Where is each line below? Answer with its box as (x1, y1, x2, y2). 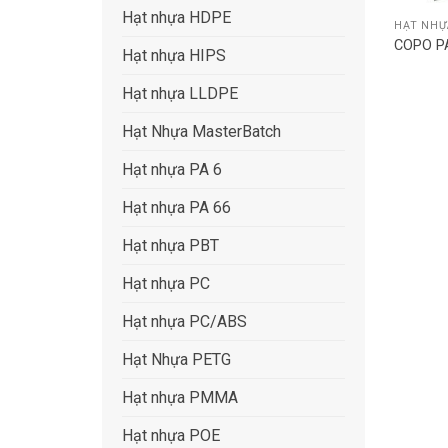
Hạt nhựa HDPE (122, 8, 231, 28)
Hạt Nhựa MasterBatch (122, 122, 281, 142)
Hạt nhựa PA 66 (122, 198, 231, 218)
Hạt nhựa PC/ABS (122, 312, 247, 332)
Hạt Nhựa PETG (122, 350, 231, 370)
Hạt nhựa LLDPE (122, 84, 238, 104)
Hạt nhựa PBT (122, 236, 219, 256)
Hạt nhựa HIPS (122, 46, 226, 66)
